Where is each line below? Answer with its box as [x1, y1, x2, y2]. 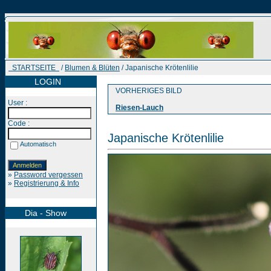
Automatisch [20, 140, 56, 148]
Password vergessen [14, 171, 83, 179]
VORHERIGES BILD [110, 87, 182, 95]
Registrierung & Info [14, 179, 79, 188]
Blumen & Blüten [65, 64, 120, 72]
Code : [8, 119, 30, 128]
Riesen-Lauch [116, 103, 163, 112]
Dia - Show [8, 208, 67, 218]
